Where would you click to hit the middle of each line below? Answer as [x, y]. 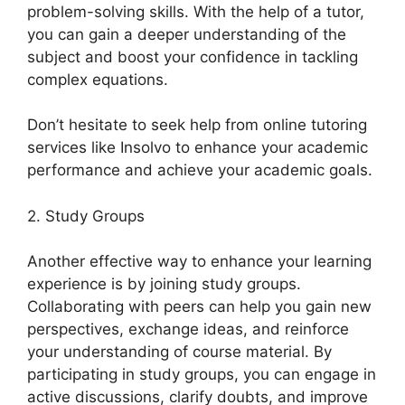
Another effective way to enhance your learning [199, 262]
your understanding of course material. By [179, 352]
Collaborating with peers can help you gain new [199, 307]
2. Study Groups [86, 216]
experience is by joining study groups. [164, 284]
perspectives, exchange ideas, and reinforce [188, 330]
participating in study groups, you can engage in [202, 375]
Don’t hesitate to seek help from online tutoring [197, 125]
